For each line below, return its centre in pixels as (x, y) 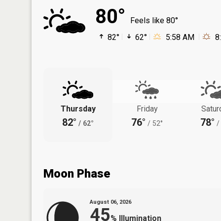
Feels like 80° (154, 20)
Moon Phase (77, 173)
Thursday (78, 109)
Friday (147, 109)
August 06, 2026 (110, 202)
